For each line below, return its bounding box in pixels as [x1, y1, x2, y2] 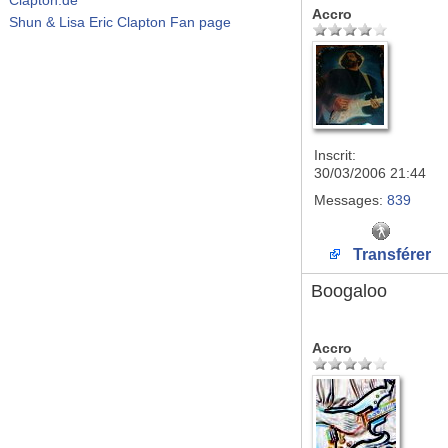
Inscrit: [314, 147, 356, 163]
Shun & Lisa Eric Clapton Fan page [9, 13, 231, 30]
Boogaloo [311, 281, 387, 301]
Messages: [314, 192, 383, 208]
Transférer [349, 246, 431, 263]
